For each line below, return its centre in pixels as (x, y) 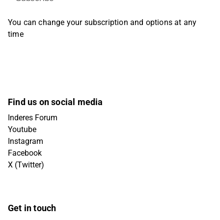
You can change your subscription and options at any (102, 22)
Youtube (22, 129)
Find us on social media (55, 102)
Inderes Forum (33, 118)
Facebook (25, 153)
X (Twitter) (26, 165)
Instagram (26, 141)
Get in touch (32, 208)
